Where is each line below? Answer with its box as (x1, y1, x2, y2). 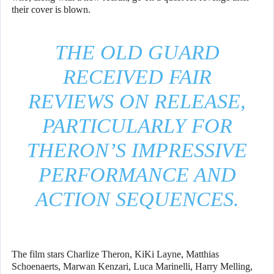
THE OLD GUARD (54, 41, 220, 64)
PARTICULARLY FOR (42, 114, 232, 138)
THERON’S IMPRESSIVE (27, 139, 247, 162)
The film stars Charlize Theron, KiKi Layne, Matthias (12, 249, 219, 260)
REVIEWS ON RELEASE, (28, 90, 246, 113)
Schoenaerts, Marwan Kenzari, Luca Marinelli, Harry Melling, (12, 261, 253, 272)
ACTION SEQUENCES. (35, 188, 239, 211)
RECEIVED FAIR (62, 65, 212, 89)
